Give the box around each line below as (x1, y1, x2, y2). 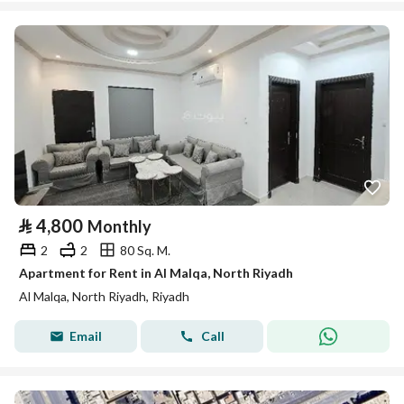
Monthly (87, 216, 151, 236)
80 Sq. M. (120, 242, 170, 258)
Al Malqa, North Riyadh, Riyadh (19, 289, 189, 304)
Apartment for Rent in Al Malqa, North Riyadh (19, 265, 293, 280)
